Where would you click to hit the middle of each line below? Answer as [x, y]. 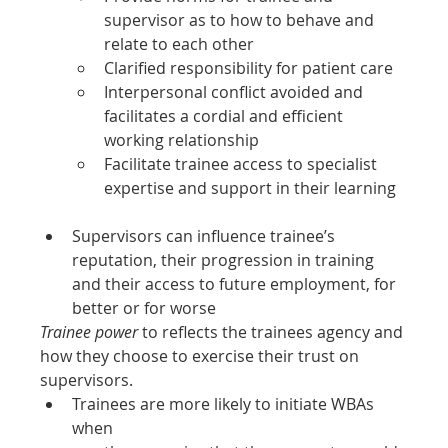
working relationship [182, 139]
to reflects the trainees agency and [273, 331]
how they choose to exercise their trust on [202, 355]
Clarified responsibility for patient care [249, 67]
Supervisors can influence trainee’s [206, 235]
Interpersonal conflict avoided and [236, 91]
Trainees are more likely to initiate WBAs [225, 403]
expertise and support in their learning [250, 187]
